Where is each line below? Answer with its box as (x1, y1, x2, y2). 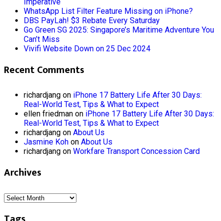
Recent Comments (4, 62, 84, 79)
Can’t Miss (24, 35, 60, 44)
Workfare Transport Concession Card (73, 147, 200, 156)
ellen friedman (24, 109, 73, 119)
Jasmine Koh (24, 137, 69, 147)
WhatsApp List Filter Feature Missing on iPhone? (24, 6, 193, 16)
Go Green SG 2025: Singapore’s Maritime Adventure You (24, 25, 214, 35)
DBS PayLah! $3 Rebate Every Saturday (24, 16, 160, 26)
